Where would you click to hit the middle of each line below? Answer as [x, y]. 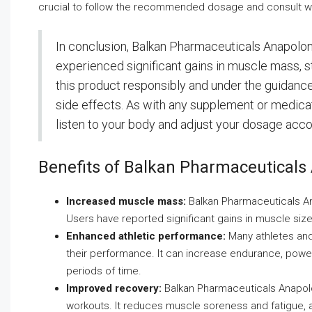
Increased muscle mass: [126, 202]
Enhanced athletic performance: [146, 236]
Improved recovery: [114, 289]
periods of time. [104, 271]
